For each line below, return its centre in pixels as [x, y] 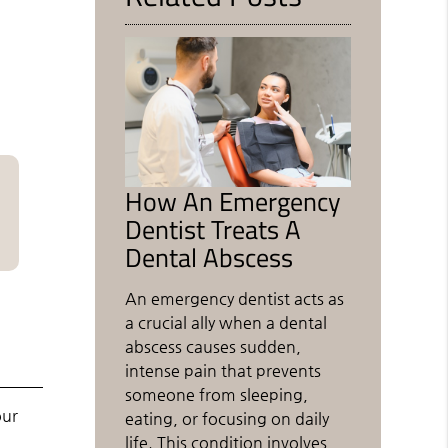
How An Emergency [233, 201]
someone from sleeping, [217, 395]
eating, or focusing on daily [227, 419]
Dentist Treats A [213, 229]
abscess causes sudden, [213, 347]
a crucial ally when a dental [226, 323]
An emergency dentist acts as [235, 299]
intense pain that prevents [223, 371]
